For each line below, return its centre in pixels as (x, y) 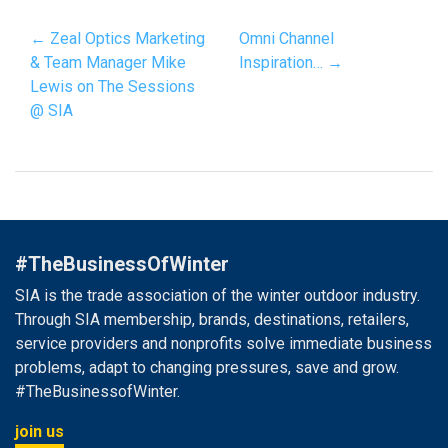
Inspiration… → (291, 62)
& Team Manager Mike (108, 62)
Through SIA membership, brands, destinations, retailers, (212, 319)
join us (39, 431)
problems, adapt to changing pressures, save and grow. (207, 367)
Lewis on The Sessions (112, 86)
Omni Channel (286, 38)
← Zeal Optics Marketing (117, 38)
